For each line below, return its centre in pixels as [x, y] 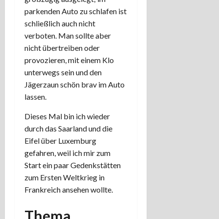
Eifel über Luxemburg [60, 140]
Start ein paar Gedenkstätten [73, 165]
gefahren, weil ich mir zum [67, 153]
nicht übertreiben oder [62, 47]
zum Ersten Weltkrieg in [65, 177]
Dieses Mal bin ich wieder [67, 116]
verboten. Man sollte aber [68, 35]
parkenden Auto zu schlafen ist [76, 11]
